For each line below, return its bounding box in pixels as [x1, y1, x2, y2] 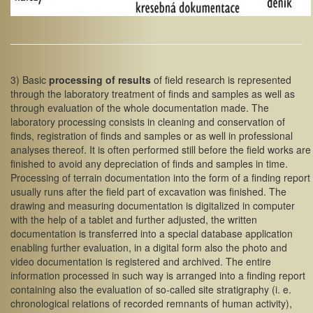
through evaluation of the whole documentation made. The [10, 101, 269, 115]
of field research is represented [151, 73, 291, 87]
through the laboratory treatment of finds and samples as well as [10, 87, 295, 101]
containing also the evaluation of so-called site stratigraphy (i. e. [10, 282, 291, 296]
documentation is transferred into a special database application [10, 226, 293, 240]
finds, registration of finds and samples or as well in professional [10, 129, 293, 143]
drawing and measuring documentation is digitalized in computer [10, 198, 295, 212]
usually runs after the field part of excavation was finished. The [10, 184, 286, 198]
